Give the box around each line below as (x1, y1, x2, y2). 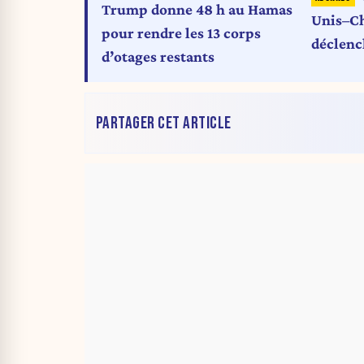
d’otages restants (102, 48, 214, 66)
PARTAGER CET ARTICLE (95, 112, 232, 133)
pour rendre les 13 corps (102, 24, 261, 42)
